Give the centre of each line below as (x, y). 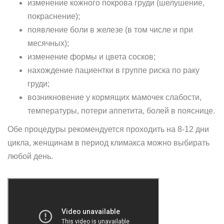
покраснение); (54, 16)
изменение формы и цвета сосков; (91, 57)
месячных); (48, 43)
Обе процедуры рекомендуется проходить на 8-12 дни (108, 129)
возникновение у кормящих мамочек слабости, (114, 97)
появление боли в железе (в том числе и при (110, 30)
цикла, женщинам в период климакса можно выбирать (108, 143)
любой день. (30, 156)
